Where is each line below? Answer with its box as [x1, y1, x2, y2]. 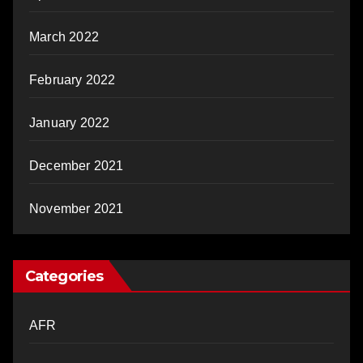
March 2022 [29, 30, 99, 45]
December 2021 [29, 159, 124, 173]
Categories [25, 267, 103, 286]
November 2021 [29, 202, 124, 216]
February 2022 [29, 73, 116, 88]
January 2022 [29, 116, 110, 130]
